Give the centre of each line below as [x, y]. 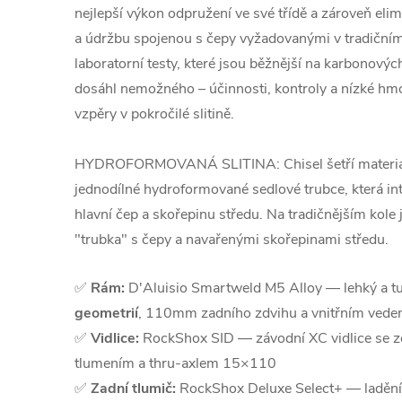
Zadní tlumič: [133, 389]
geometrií [106, 313]
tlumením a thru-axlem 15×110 [175, 363]
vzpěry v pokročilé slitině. [154, 114]
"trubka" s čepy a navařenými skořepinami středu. [232, 240]
